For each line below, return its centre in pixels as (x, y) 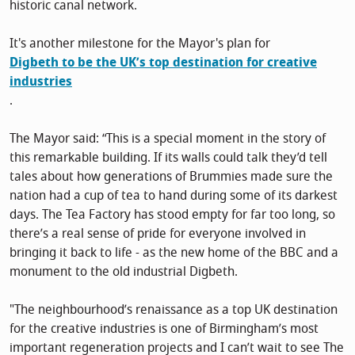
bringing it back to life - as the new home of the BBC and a (174, 253)
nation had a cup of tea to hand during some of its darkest (174, 196)
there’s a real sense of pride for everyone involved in (158, 234)
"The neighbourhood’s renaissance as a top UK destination (174, 310)
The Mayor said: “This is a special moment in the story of (168, 139)
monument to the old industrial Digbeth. (124, 272)
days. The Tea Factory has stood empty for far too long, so (172, 215)
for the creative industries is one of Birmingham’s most (164, 329)
